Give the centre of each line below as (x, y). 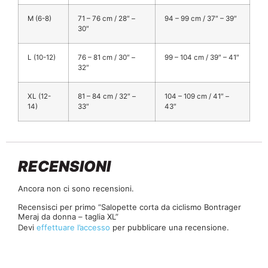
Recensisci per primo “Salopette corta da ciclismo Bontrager (130, 207)
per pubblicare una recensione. (170, 227)
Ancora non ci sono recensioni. (76, 189)
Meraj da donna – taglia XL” (68, 216)
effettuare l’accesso (73, 227)
